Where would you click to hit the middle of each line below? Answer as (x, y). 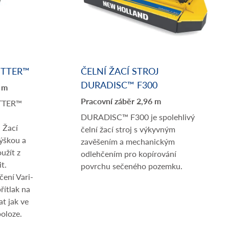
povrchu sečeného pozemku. (132, 166)
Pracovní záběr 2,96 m (121, 101)
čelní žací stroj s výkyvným (128, 129)
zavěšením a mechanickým (128, 141)
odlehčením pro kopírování (129, 154)
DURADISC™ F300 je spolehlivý (138, 117)
